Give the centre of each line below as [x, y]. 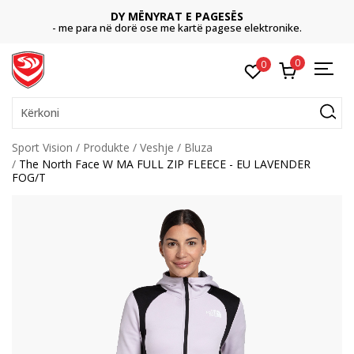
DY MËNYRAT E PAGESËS [177, 16]
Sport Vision [42, 147]
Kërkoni [40, 113]
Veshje [157, 147]
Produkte [106, 147]
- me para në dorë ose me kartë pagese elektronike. [177, 28]
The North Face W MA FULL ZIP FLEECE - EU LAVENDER [165, 164]
